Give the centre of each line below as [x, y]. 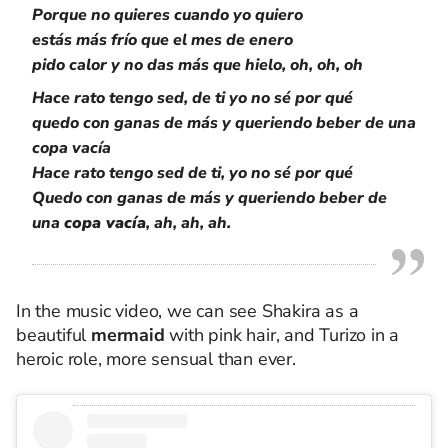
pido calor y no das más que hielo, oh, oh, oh [197, 65]
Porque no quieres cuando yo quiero [167, 15]
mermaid [128, 335]
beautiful [54, 335]
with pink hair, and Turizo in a [282, 335]
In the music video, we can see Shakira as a [187, 311]
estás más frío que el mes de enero [162, 40]
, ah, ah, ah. [188, 223]
